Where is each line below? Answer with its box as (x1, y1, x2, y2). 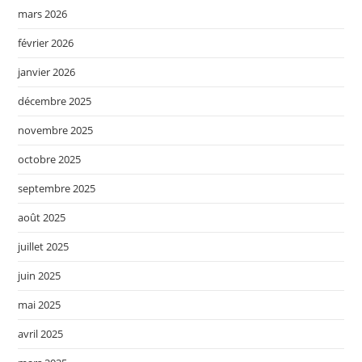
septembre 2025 (18, 180, 96, 196)
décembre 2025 (18, 93, 92, 108)
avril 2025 (18, 326, 64, 341)
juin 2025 (18, 267, 61, 283)
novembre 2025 (18, 122, 94, 137)
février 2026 (18, 35, 74, 50)
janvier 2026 (18, 64, 76, 79)
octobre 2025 (18, 151, 82, 166)
